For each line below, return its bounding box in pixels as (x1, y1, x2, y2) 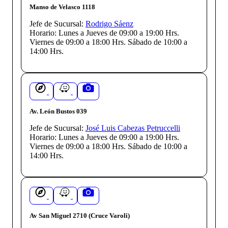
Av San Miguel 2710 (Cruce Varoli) (30, 212, 130, 220)
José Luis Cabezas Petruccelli (85, 124, 180, 133)
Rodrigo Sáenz (85, 19, 133, 28)
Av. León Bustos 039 (30, 107, 87, 116)
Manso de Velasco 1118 (30, 3, 95, 11)
